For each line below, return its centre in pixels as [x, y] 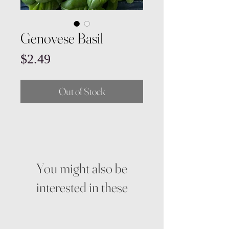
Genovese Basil [62, 38]
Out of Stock [82, 91]
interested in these [82, 187]
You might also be [82, 168]
